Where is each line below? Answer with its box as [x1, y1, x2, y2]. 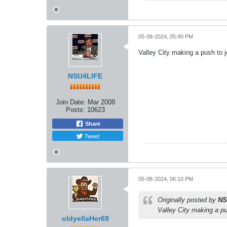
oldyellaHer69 [61, 214, 109, 223]
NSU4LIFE [68, 71, 102, 80]
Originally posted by [158, 196, 218, 204]
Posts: [65, 105, 85, 113]
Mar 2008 [87, 98, 115, 106]
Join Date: [55, 98, 86, 106]
